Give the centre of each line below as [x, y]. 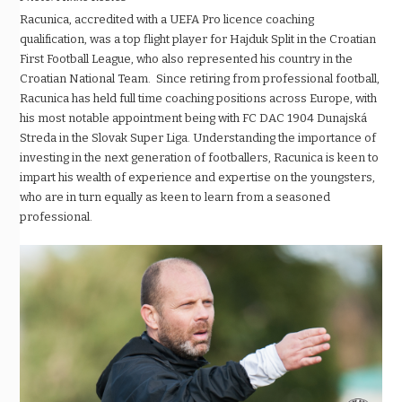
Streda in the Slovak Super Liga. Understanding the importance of [198, 138]
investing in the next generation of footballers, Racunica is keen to [200, 158]
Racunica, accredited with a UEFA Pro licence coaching [167, 20]
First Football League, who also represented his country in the [187, 59]
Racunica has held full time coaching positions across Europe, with [199, 99]
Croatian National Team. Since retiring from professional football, [200, 79]
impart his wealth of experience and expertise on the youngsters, [198, 178]
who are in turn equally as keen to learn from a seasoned [175, 197]
